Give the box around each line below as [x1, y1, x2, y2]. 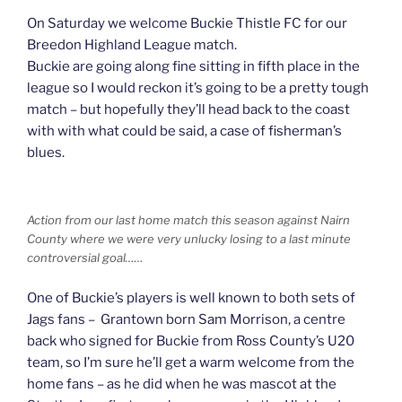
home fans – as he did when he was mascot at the [27, 376, 336, 393]
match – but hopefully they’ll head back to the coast [27, 100, 350, 118]
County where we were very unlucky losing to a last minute [27, 231, 351, 246]
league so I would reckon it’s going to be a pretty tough [27, 79, 369, 96]
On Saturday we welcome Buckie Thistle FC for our [27, 14, 347, 31]
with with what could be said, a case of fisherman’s [27, 122, 342, 139]
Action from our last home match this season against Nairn [27, 212, 350, 227]
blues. [27, 144, 67, 161]
